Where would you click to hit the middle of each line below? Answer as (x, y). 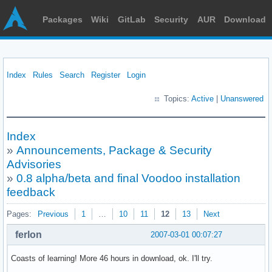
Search (72, 75)
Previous (53, 214)
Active (202, 99)
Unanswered (242, 99)
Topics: (178, 99)
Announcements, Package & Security (114, 150)
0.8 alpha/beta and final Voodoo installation (128, 178)
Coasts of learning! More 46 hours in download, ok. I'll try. (112, 258)
